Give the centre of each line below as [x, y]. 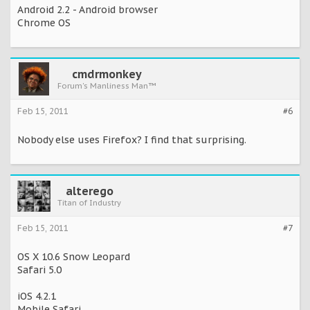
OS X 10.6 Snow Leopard [74, 257]
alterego [89, 191]
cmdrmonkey [107, 74]
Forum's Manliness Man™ [107, 86]
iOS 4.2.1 [37, 297]
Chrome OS [44, 23]
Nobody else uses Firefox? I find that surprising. [132, 140]
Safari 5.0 [39, 270]
